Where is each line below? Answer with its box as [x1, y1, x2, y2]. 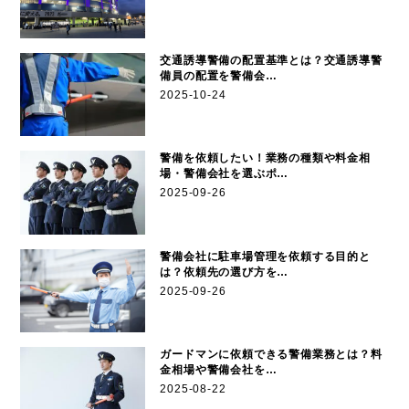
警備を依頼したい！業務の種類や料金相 [160, 152, 371, 165]
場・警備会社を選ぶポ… [160, 167, 289, 181]
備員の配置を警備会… [160, 68, 278, 82]
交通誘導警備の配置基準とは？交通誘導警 [160, 53, 383, 67]
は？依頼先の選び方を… [160, 265, 289, 278]
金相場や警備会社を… [160, 362, 278, 376]
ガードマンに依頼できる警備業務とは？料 [160, 347, 383, 361]
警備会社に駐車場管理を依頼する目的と [160, 249, 371, 263]
